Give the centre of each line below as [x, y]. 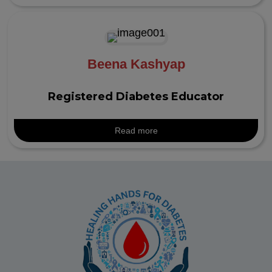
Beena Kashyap [136, 64]
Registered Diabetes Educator [136, 96]
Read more [136, 130]
